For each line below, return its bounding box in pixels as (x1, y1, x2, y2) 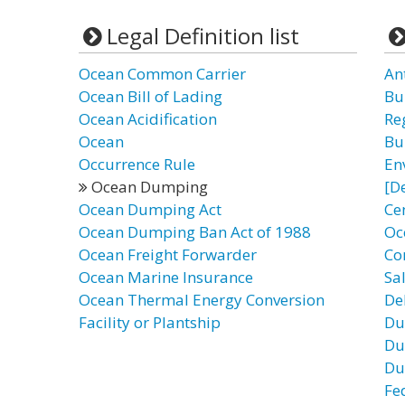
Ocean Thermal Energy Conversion (79, 289, 325, 310)
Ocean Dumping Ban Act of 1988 (79, 221, 311, 242)
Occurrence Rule (79, 154, 195, 174)
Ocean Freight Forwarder (79, 244, 257, 265)
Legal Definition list (106, 21, 299, 51)
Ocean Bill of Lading (79, 86, 222, 107)
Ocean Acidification (79, 108, 217, 129)
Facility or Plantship (79, 312, 221, 333)
